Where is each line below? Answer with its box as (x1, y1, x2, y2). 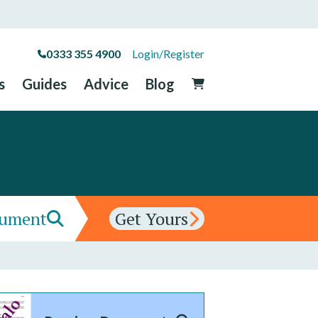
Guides (22, 75, 67, 92)
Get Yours (115, 207, 188, 230)
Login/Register (132, 47, 204, 60)
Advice (84, 75, 128, 92)
